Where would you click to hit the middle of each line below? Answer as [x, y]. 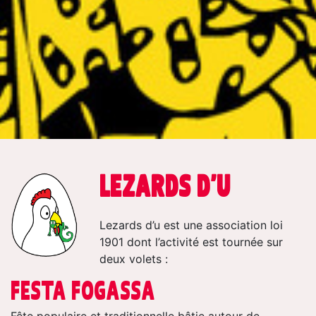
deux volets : [134, 259]
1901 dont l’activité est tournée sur [191, 242]
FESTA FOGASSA [83, 290]
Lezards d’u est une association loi [191, 225]
